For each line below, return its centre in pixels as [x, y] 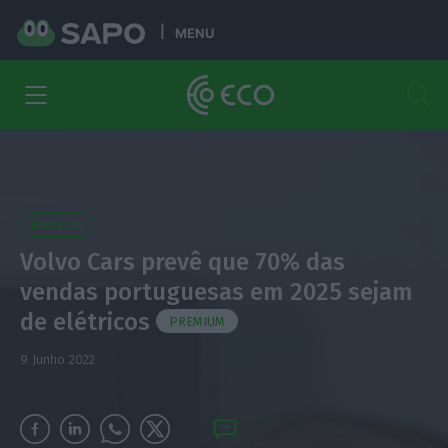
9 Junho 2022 [57, 360]
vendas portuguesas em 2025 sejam [216, 292]
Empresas [56, 225]
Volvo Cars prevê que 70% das [182, 262]
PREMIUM [196, 322]
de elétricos [84, 322]
